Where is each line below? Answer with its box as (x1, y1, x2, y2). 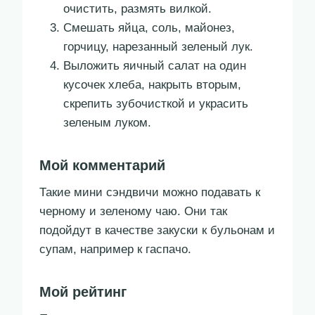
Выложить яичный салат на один (63, 59, 246, 73)
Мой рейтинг (39, 284, 127, 300)
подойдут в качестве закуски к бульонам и (39, 224, 275, 238)
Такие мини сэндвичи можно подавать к (39, 186, 260, 200)
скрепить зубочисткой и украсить (63, 97, 248, 111)
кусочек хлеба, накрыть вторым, (63, 78, 241, 92)
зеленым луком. (63, 116, 151, 130)
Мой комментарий (39, 157, 165, 174)
